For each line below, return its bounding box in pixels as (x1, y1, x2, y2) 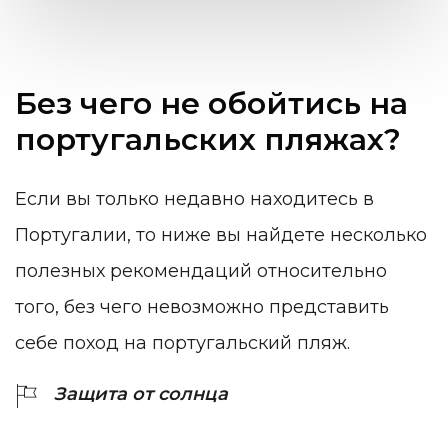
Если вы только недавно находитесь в (15, 187, 374, 210)
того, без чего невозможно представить (15, 295, 389, 318)
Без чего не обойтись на (15, 85, 408, 123)
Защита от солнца (54, 382, 228, 405)
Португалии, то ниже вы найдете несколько (15, 223, 427, 246)
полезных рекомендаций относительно (15, 259, 387, 282)
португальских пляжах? (15, 121, 401, 159)
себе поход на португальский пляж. (15, 331, 350, 354)
